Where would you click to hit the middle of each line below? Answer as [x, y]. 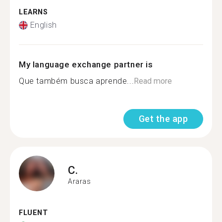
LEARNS [33, 12]
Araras [80, 181]
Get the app [163, 119]
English [43, 25]
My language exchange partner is [86, 64]
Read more [153, 81]
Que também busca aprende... [77, 81]
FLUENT [33, 213]
